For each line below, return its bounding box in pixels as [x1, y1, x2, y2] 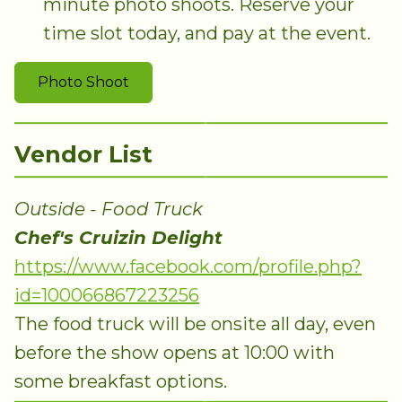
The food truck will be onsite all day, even [14, 313, 376, 336]
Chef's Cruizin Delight [14, 227, 223, 249]
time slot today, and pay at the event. [43, 22, 371, 44]
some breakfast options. [14, 371, 227, 393]
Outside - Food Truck [14, 198, 203, 221]
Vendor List [14, 141, 153, 169]
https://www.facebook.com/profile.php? [14, 256, 362, 278]
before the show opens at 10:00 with [14, 342, 335, 364]
